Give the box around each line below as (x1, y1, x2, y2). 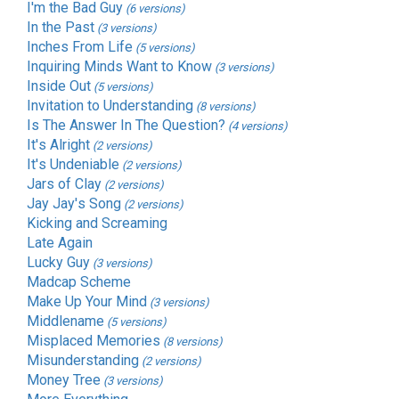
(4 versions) (228, 119, 288, 134)
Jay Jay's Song (27, 195, 121, 213)
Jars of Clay (27, 175, 102, 193)
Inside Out (27, 77, 91, 95)
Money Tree (27, 371, 101, 389)
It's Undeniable (27, 156, 119, 174)
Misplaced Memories (27, 332, 160, 350)
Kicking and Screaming (27, 215, 167, 232)
